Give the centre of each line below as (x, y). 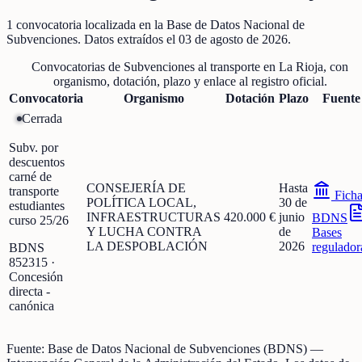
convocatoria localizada (76, 25)
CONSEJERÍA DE (136, 188)
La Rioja (301, 67)
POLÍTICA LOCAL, (141, 203)
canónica (32, 305)
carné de (30, 176)
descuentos (37, 162)
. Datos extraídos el (128, 40)
